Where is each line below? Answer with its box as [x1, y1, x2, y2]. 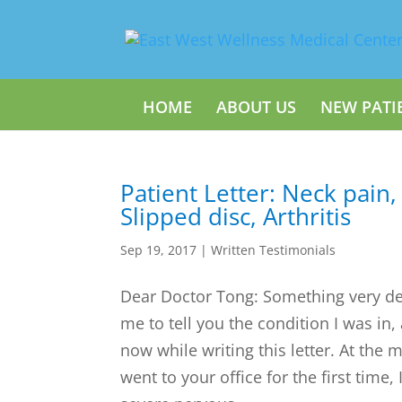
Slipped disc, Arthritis [120, 200, 352, 232]
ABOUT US [216, 96, 296, 118]
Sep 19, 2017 [120, 241, 197, 258]
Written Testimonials [211, 241, 336, 258]
